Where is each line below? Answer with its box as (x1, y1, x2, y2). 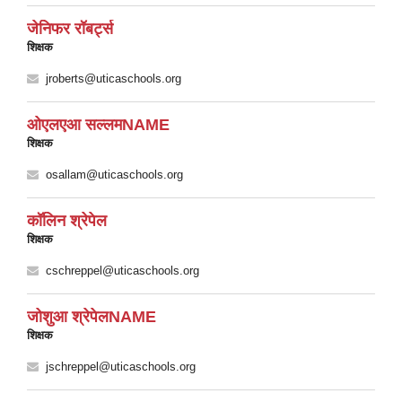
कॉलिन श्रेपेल (27, 212, 107, 230)
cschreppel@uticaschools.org (46, 264, 199, 277)
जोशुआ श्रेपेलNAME (27, 308, 156, 326)
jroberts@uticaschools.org (46, 72, 181, 85)
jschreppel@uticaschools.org (46, 360, 196, 373)
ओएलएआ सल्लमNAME (27, 116, 170, 134)
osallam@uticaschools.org (46, 168, 183, 181)
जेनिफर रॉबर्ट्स (27, 20, 113, 38)
